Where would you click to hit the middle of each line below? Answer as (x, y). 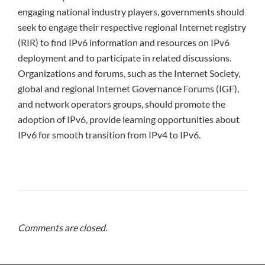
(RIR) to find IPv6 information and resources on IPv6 (124, 42)
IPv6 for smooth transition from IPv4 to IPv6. (109, 134)
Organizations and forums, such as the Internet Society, (129, 73)
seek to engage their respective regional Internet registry (132, 27)
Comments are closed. (62, 227)
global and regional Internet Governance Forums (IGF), (128, 88)
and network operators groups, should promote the (122, 104)
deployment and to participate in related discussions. (125, 57)
